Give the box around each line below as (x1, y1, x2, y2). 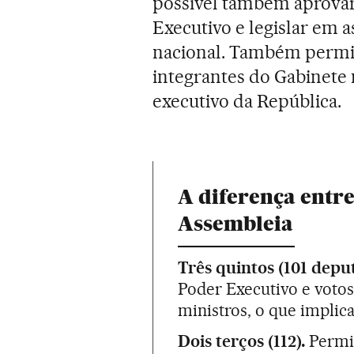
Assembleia (178, 210, 294, 235)
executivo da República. (153, 89, 341, 112)
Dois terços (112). (178, 330, 306, 351)
